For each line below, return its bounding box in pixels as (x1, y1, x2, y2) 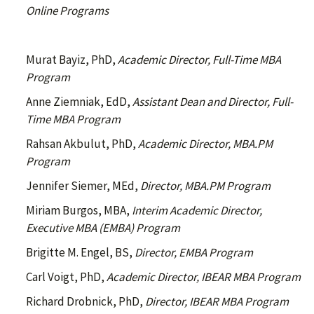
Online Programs (26, 3, 109, 18)
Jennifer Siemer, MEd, (26, 178, 140, 193)
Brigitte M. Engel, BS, (26, 245, 135, 260)
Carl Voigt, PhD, (26, 269, 107, 285)
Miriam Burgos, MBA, (26, 203, 132, 218)
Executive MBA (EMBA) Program (26, 220, 180, 235)
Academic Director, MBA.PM (136, 136, 273, 151)
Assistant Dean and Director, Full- (130, 94, 293, 109)
